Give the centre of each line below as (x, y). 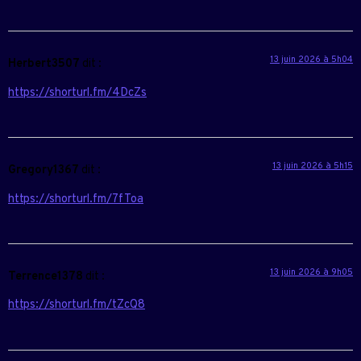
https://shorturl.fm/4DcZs (77, 93)
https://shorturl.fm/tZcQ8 (77, 305)
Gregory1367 (44, 171)
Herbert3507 (44, 64)
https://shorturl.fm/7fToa (76, 199)
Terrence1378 (46, 277)
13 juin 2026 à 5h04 (311, 60)
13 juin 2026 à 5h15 (313, 166)
